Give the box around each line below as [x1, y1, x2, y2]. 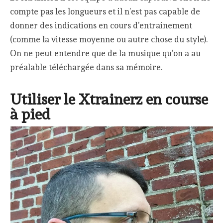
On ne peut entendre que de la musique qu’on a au [10, 48, 201, 58]
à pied [10, 106, 51, 123]
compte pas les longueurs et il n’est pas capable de [10, 6, 201, 16]
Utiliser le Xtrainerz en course [10, 91, 209, 109]
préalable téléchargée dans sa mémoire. [10, 62, 163, 72]
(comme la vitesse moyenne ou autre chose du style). [10, 34, 208, 44]
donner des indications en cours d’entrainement [10, 20, 193, 30]
